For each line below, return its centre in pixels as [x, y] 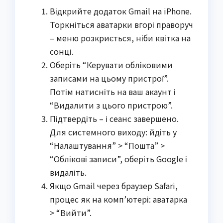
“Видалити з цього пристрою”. [111, 105]
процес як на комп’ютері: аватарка [118, 199]
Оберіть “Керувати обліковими [111, 65]
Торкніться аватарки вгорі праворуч [121, 25]
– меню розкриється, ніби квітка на [120, 38]
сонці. [62, 52]
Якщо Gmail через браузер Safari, [114, 186]
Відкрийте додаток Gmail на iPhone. [121, 11]
